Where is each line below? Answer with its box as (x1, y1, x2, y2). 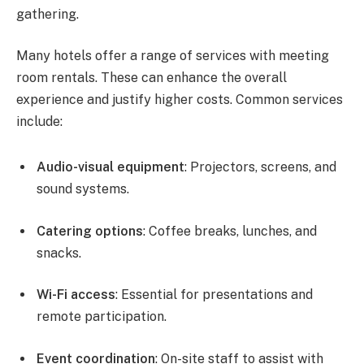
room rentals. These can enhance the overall (16, 70, 287, 86)
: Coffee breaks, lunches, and (143, 223, 317, 239)
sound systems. (37, 181, 129, 197)
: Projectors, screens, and (184, 159, 336, 175)
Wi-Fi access (37, 287, 115, 303)
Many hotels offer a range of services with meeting (16, 48, 329, 64)
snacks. (37, 245, 81, 261)
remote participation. (37, 309, 167, 325)
